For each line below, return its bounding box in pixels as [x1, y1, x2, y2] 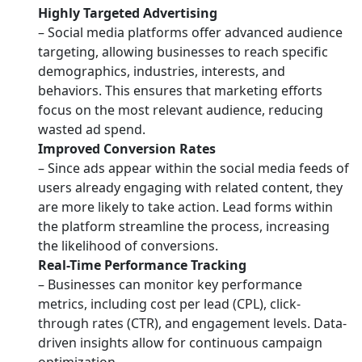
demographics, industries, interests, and [38, 62, 285, 81]
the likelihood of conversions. [38, 237, 218, 255]
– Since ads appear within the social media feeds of [38, 159, 349, 178]
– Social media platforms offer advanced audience [38, 23, 343, 42]
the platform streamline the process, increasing [38, 217, 330, 236]
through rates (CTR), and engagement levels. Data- [38, 314, 347, 333]
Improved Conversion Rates [38, 140, 216, 158]
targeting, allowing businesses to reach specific [38, 43, 328, 61]
